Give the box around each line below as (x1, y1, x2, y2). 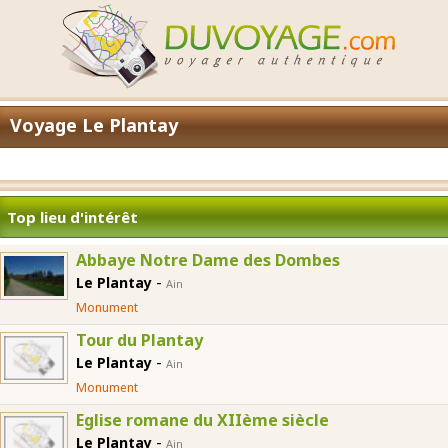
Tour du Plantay (76, 329, 203, 351)
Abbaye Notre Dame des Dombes (76, 249, 340, 271)
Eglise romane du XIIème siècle (76, 409, 329, 431)
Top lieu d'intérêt (7, 207, 138, 227)
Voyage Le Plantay (10, 113, 178, 137)
